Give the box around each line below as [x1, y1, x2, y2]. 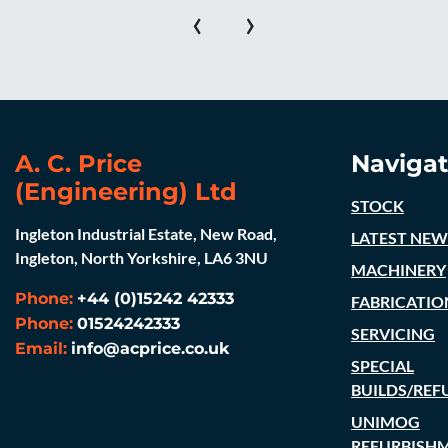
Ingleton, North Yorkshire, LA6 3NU [15, 248, 268, 267]
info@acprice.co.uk [71, 339, 230, 358]
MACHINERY [351, 260, 446, 279]
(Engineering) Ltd [15, 177, 237, 206]
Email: [15, 339, 67, 358]
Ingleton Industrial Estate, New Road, [15, 224, 277, 243]
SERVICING [351, 324, 435, 343]
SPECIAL [351, 356, 414, 375]
